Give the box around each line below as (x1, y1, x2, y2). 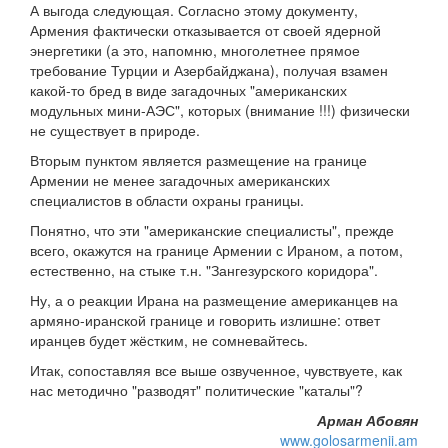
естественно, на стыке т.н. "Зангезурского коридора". (30, 260, 378, 281)
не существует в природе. (30, 120, 200, 141)
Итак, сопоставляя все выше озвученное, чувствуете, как (30, 360, 402, 381)
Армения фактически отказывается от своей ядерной (30, 20, 381, 41)
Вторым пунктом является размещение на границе (30, 150, 367, 171)
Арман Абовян (317, 410, 418, 431)
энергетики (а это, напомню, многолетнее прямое (30, 40, 360, 61)
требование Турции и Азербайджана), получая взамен (30, 60, 388, 81)
